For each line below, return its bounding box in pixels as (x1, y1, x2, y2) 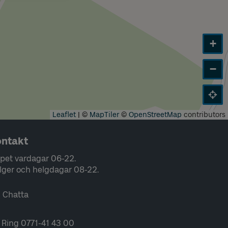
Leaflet (52, 110, 76, 119)
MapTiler (90, 110, 119, 119)
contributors (182, 110, 225, 119)
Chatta (2, 190, 28, 199)
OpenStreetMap (129, 110, 182, 119)
